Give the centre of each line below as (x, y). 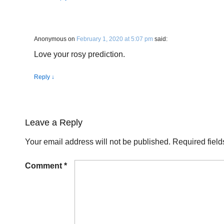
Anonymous (50, 39)
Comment (44, 166)
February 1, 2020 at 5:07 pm (115, 39)
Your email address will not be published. (98, 142)
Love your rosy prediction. (79, 54)
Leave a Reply (54, 122)
